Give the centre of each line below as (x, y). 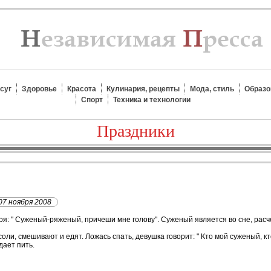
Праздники (135, 131)
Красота (82, 89)
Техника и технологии (152, 100)
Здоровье (39, 89)
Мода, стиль (212, 89)
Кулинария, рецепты (143, 89)
